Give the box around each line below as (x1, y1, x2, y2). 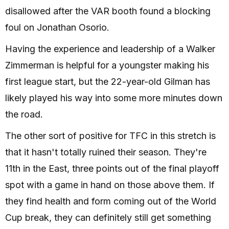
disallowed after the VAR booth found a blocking (5, 6, 211, 17)
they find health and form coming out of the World (5, 196, 216, 207)
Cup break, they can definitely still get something (5, 212, 211, 223)
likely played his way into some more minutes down (5, 93, 222, 104)
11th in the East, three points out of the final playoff (5, 163, 219, 174)
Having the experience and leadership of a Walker (5, 43, 215, 55)
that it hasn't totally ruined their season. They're (5, 147, 207, 158)
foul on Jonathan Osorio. (5, 22, 112, 33)
